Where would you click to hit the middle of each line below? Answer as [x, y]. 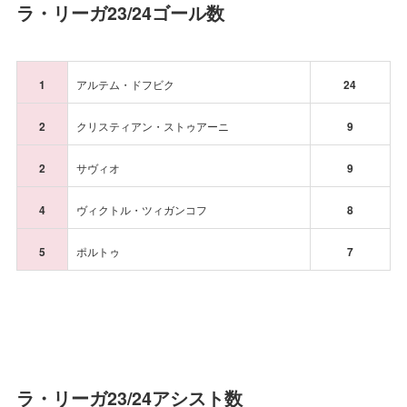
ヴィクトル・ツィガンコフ [141, 210]
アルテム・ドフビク [125, 84]
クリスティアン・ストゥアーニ [152, 126]
